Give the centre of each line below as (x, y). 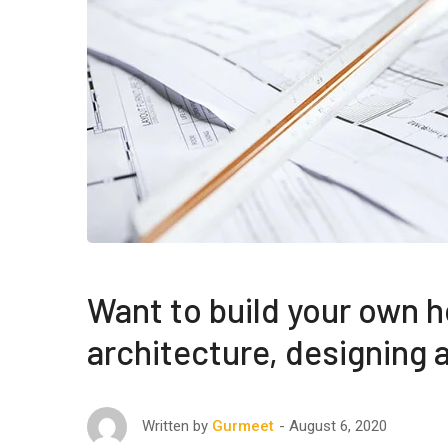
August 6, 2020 (338, 425)
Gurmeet (243, 426)
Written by (175, 426)
